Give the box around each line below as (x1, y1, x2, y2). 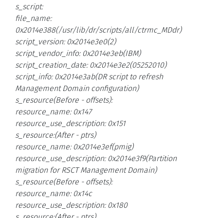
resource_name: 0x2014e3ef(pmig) (15, 142, 133, 152)
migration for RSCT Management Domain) (15, 165, 157, 175)
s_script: (15, 2, 43, 12)
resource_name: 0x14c (15, 189, 92, 199)
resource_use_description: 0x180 (15, 200, 127, 210)
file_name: (15, 14, 52, 23)
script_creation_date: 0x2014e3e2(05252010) (15, 60, 166, 70)
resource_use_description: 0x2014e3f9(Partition (15, 154, 177, 163)
